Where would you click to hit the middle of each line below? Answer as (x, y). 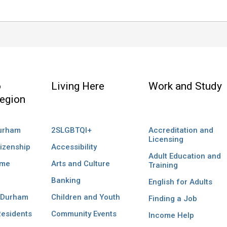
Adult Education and (184, 156)
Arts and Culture (80, 164)
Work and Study (185, 86)
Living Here (78, 86)
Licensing (166, 140)
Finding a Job (173, 199)
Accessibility (74, 147)
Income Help (171, 216)
